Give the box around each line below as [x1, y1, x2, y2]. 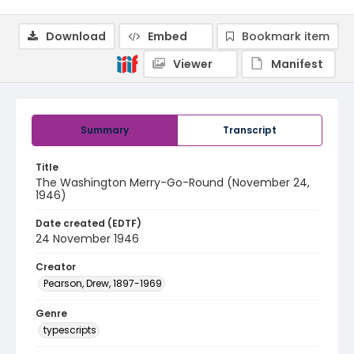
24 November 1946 [36, 231, 139, 247]
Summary [81, 123, 129, 137]
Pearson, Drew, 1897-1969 [43, 277, 162, 290]
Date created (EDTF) [36, 217, 141, 230]
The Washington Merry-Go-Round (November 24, [36, 175, 310, 190]
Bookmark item [242, 28, 330, 44]
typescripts [43, 323, 96, 337]
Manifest [271, 56, 323, 72]
